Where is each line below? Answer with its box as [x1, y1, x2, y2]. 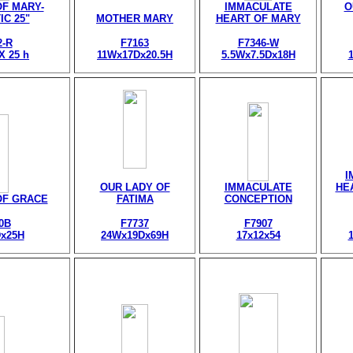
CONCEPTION [224, 193, 292, 205]
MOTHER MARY [96, 13, 173, 24]
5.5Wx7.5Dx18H [221, 49, 295, 61]
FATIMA [116, 193, 154, 205]
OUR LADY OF [99, 181, 170, 193]
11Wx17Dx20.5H [97, 49, 173, 61]
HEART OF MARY [215, 13, 301, 24]
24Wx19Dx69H [101, 229, 169, 241]
